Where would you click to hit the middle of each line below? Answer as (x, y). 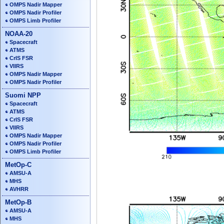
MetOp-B (18, 202)
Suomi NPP (23, 95)
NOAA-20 (19, 33)
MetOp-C (18, 164)
